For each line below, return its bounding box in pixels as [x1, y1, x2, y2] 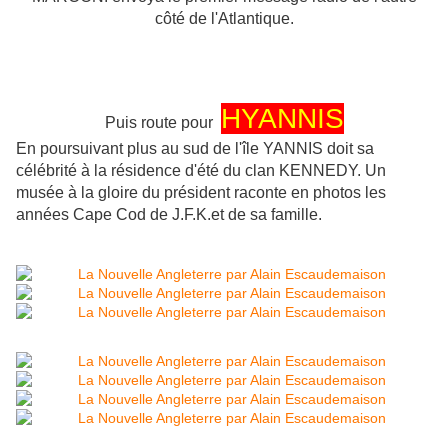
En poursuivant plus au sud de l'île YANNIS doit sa [16, 140, 374, 158]
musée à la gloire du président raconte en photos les [16, 184, 386, 202]
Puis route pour [104, 114, 221, 132]
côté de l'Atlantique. [154, 10, 294, 28]
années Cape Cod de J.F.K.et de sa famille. [16, 206, 326, 224]
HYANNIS [220, 103, 344, 135]
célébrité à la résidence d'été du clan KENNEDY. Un [16, 162, 386, 180]
